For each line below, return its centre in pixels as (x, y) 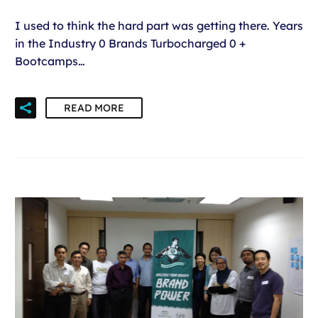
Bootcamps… (50, 61)
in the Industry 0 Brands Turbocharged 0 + (130, 43)
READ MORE (94, 108)
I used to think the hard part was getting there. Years (159, 25)
